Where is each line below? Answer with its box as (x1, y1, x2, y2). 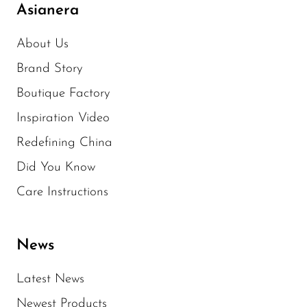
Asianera (16, 3, 79, 19)
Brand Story (16, 62, 83, 76)
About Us (16, 38, 69, 51)
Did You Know (16, 161, 95, 175)
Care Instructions (16, 186, 108, 199)
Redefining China (16, 136, 112, 150)
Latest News (16, 273, 84, 286)
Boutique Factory (16, 87, 110, 101)
